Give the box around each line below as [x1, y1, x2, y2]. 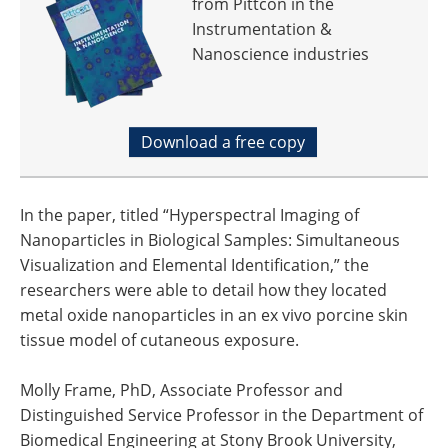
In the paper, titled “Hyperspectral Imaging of [20, 204, 359, 226]
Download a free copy [140, 131, 305, 153]
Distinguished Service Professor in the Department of [20, 404, 423, 426]
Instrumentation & [192, 18, 332, 40]
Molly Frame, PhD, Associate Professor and [20, 379, 343, 401]
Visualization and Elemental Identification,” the [20, 254, 369, 276]
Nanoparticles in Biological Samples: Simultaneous [20, 229, 400, 251]
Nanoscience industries [192, 43, 369, 65]
